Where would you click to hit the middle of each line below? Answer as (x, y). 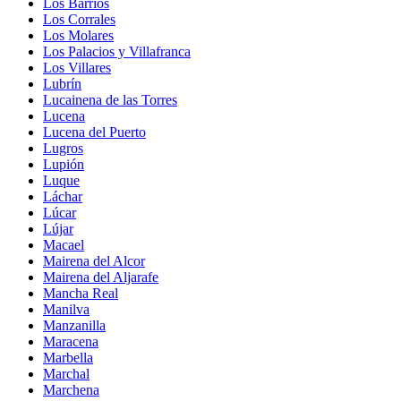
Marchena (71, 389)
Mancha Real (81, 293)
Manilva (66, 309)
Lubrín (62, 83)
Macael (64, 244)
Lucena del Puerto (94, 132)
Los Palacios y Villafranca (117, 51)
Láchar (63, 196)
